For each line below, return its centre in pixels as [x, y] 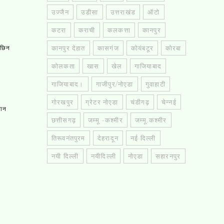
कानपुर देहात [68, 48]
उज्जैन [60, 12]
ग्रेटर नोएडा [102, 102]
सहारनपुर [168, 156]
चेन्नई [169, 102]
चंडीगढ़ [140, 102]
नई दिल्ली [143, 138]
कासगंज [108, 48]
